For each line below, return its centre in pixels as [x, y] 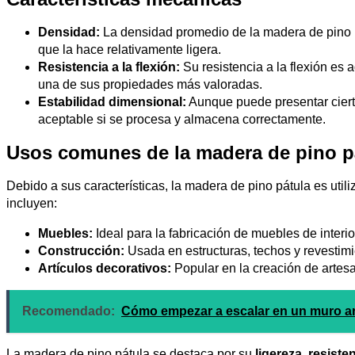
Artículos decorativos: [105, 268]
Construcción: [81, 250]
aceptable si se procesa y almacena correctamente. [182, 119]
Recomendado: [69, 311]
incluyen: [32, 203]
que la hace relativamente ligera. [130, 49]
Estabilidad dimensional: [112, 101]
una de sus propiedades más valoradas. [150, 84]
